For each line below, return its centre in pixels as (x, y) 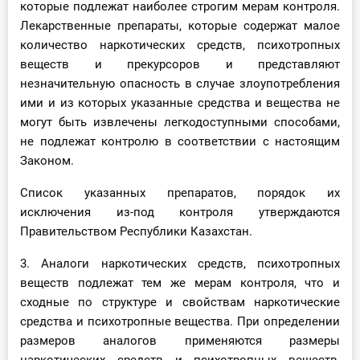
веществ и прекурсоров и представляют (180, 65)
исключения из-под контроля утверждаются (180, 213)
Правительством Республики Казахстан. (136, 232)
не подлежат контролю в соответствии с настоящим (180, 142)
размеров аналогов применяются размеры (180, 341)
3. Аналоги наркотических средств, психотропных (180, 264)
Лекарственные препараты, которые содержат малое (180, 26)
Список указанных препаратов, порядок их (180, 193)
